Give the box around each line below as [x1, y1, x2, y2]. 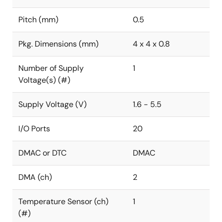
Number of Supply [18, 63, 84, 73]
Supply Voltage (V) [18, 99, 87, 110]
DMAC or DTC [18, 148, 66, 158]
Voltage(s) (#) [18, 75, 70, 85]
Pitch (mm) [18, 14, 58, 25]
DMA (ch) [18, 172, 52, 182]
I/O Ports [18, 123, 50, 134]
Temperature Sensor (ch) [18, 196, 109, 207]
